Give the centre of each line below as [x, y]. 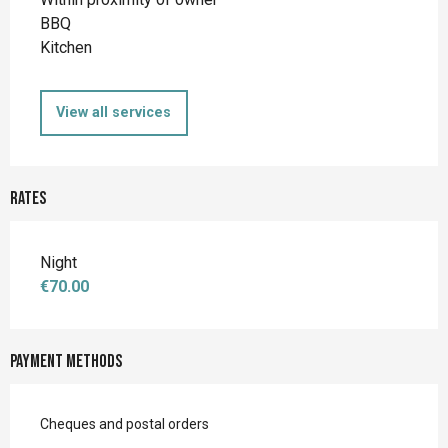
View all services [114, 113]
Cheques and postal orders [124, 424]
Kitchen [66, 47]
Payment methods [66, 362]
